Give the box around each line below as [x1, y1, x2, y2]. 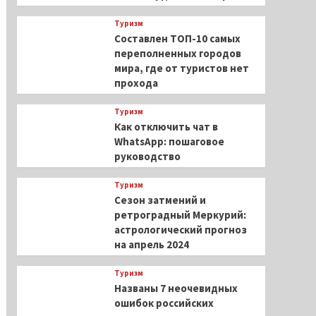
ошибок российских [114, 296, 214, 310]
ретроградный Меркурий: [114, 208, 246, 221]
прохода [114, 76, 158, 90]
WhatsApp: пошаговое [114, 135, 224, 148]
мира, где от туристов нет [114, 61, 249, 75]
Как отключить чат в [114, 120, 218, 133]
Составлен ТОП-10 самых [114, 32, 241, 45]
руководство [114, 150, 181, 163]
